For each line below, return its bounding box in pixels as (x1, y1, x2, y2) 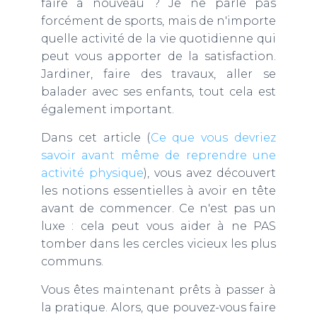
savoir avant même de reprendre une (40, 149, 277, 162)
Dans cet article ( (40, 131, 151, 144)
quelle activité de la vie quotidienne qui (40, 32, 277, 45)
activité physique (40, 166, 144, 180)
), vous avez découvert (143, 166, 277, 180)
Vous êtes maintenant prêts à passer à (40, 283, 277, 296)
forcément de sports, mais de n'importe (40, 14, 277, 28)
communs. (40, 255, 103, 268)
